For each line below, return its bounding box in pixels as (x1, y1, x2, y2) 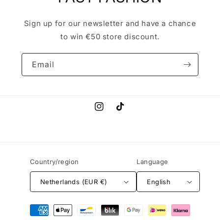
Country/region (29, 158, 79, 165)
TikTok (116, 108, 139, 116)
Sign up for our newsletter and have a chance (24, 19, 196, 28)
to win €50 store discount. (60, 32, 160, 41)
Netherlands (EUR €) (40, 177, 108, 186)
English (147, 177, 171, 186)
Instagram (94, 108, 130, 116)
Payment (17, 201, 50, 210)
